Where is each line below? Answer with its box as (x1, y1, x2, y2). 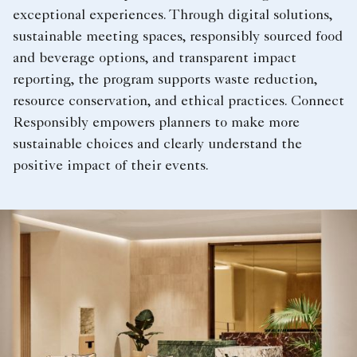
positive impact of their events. (13, 159, 209, 174)
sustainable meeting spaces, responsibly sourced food (13, 29, 343, 45)
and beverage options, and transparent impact (13, 51, 296, 66)
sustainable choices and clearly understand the (13, 137, 302, 152)
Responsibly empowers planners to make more (13, 116, 300, 131)
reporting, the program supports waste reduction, (13, 73, 317, 88)
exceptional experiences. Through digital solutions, (13, 8, 332, 23)
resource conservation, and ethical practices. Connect (13, 94, 344, 109)
